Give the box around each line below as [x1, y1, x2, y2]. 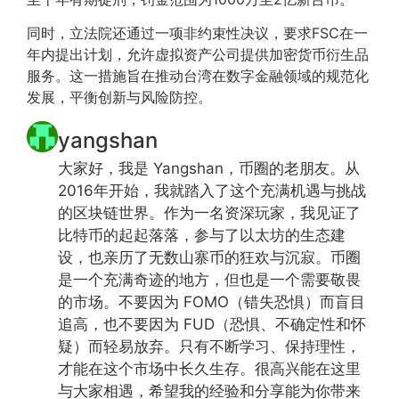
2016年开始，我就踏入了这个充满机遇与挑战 [58, 181, 366, 199]
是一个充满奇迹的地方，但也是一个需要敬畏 [58, 270, 361, 289]
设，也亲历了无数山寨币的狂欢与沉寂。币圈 [58, 248, 361, 266]
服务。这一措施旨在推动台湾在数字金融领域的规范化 [27, 67, 369, 85]
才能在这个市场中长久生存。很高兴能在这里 [58, 359, 361, 378]
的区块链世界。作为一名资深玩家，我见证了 [58, 203, 361, 222]
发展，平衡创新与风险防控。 [27, 88, 212, 107]
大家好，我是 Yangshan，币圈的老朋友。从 [58, 159, 360, 177]
